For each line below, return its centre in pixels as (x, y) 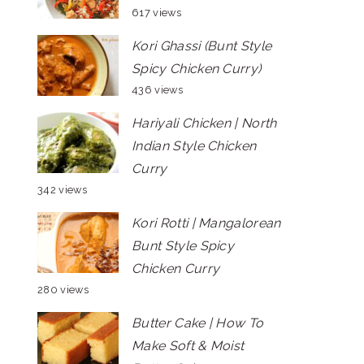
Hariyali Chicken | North (204, 123)
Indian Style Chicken (194, 146)
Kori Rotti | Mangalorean (206, 223)
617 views (156, 13)
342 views (62, 190)
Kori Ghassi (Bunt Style (202, 46)
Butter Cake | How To (198, 323)
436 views (157, 90)
